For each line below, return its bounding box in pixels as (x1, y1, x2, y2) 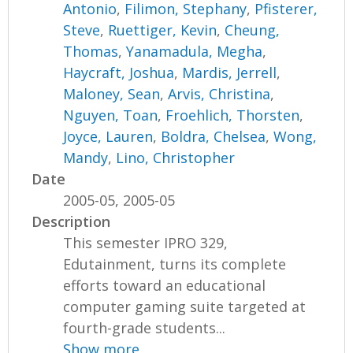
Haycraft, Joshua (63, 62, 175, 82)
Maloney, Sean (63, 84, 161, 103)
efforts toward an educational (63, 275, 266, 295)
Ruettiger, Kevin (108, 20, 217, 39)
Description (32, 211, 111, 231)
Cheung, (225, 20, 281, 39)
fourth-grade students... (63, 318, 226, 337)
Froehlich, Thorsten (165, 105, 300, 124)
